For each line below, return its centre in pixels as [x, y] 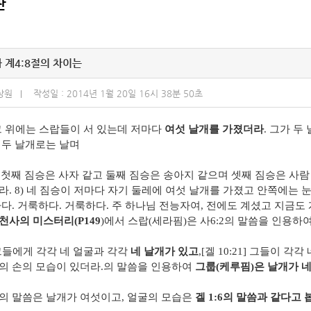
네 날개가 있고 [165, 252]
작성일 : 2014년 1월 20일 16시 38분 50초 [118, 94]
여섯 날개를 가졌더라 [214, 129]
